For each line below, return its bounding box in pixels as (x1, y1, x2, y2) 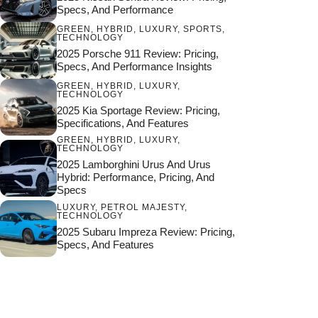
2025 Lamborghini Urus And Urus (57, 158, 211, 171)
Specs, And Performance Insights (57, 60, 212, 72)
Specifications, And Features (57, 116, 189, 129)
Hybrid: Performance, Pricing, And (57, 171, 214, 184)
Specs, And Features (57, 238, 154, 251)
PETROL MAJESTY (101, 202, 185, 212)
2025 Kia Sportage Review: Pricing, (57, 104, 220, 116)
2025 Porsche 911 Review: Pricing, (57, 47, 219, 60)
